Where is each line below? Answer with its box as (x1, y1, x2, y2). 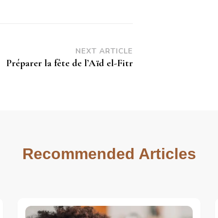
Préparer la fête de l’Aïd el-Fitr (6, 56, 133, 69)
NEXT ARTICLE (75, 45, 133, 56)
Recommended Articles (22, 145, 196, 163)
